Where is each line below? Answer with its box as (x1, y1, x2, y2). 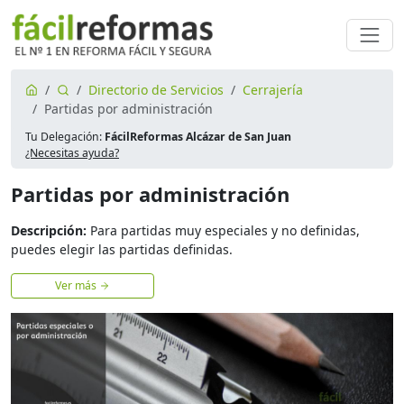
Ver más (55, 278, 99, 294)
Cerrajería (243, 81, 303, 99)
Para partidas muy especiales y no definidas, (87, 222, 360, 240)
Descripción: (11, 222, 87, 240)
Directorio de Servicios (88, 81, 224, 99)
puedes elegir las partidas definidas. (11, 241, 233, 259)
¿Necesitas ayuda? (25, 145, 119, 161)
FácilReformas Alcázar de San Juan (105, 129, 291, 145)
